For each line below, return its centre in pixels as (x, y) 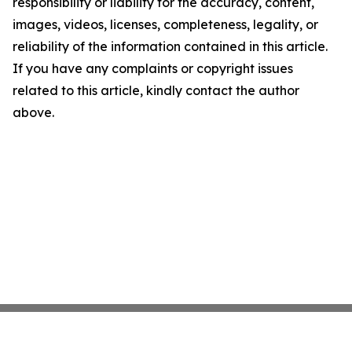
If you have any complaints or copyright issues (153, 68)
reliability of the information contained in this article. (170, 46)
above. (33, 112)
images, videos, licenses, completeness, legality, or (165, 24)
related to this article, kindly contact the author (156, 90)
